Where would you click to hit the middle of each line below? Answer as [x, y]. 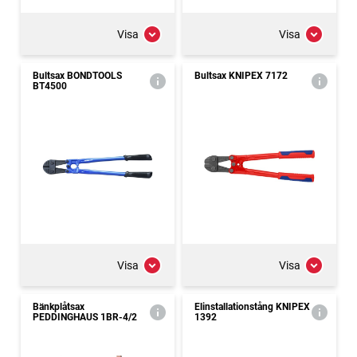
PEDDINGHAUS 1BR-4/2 [85, 317]
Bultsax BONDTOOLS [77, 76]
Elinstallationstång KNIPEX [252, 307]
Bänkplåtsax [59, 307]
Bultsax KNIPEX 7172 [241, 76]
